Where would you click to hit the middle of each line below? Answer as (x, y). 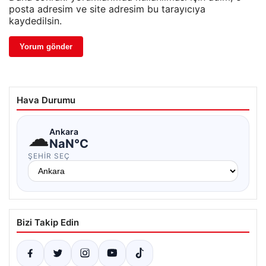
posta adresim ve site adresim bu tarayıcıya (107, 9)
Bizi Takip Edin (48, 223)
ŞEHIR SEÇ (49, 156)
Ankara (64, 131)
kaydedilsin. (35, 21)
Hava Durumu (46, 100)
